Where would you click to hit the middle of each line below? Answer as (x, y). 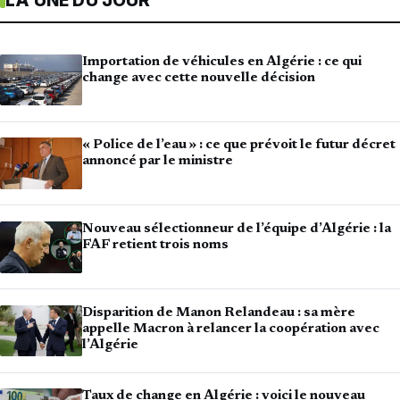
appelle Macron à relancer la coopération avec (231, 329)
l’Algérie (110, 345)
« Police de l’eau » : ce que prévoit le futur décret (239, 146)
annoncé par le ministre (158, 162)
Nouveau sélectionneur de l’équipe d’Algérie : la (237, 229)
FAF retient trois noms (155, 246)
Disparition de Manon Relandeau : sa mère (219, 312)
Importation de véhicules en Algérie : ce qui (222, 62)
